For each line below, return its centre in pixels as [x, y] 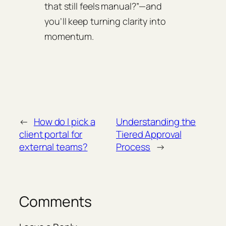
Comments [56, 202]
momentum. [69, 37]
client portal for [51, 134]
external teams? [53, 147]
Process [133, 147]
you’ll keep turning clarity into [105, 21]
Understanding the [156, 122]
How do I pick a [64, 122]
